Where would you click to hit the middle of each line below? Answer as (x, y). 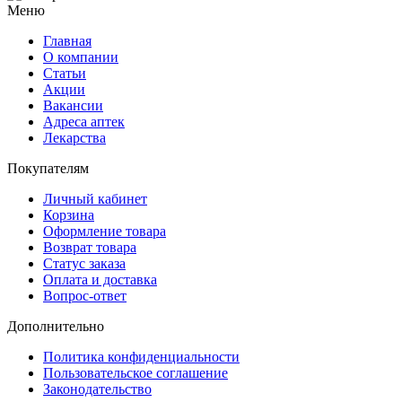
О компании (81, 57)
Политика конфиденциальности (141, 356)
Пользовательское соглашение (135, 372)
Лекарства (74, 137)
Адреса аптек (84, 121)
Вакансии (73, 105)
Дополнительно (56, 326)
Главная (67, 40)
